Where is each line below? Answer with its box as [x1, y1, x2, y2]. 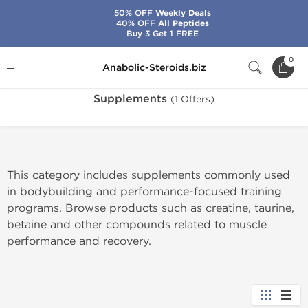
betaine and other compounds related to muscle [7, 218, 267, 231]
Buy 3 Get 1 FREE [126, 28, 199, 38]
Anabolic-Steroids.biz [102, 61, 206, 74]
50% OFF [113, 8, 153, 18]
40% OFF [115, 18, 155, 28]
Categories [64, 52, 109, 62]
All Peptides [155, 18, 209, 29]
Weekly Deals [152, 8, 211, 19]
